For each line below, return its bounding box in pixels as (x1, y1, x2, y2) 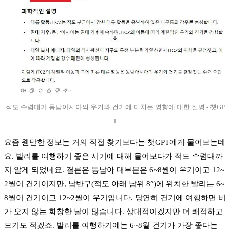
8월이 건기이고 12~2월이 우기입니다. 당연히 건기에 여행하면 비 (4, 193, 226, 202)
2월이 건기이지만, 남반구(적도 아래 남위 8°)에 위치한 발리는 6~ (4, 179, 224, 188)
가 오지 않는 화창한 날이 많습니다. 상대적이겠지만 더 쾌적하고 (4, 207, 223, 216)
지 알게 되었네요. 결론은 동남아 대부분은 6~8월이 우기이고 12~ (4, 165, 224, 174)
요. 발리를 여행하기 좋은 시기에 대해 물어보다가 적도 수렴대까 (4, 151, 223, 160)
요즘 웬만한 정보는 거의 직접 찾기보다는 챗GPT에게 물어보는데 (4, 138, 225, 146)
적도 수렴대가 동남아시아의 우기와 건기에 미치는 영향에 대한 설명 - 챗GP (5, 103, 225, 111)
